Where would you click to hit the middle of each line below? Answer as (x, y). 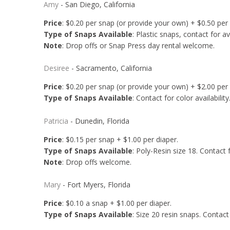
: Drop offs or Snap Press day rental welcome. (138, 45)
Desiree (56, 68)
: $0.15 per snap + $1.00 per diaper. (121, 139)
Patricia (56, 121)
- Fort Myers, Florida (95, 184)
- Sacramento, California (110, 68)
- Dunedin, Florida (99, 121)
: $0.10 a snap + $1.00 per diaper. (118, 203)
